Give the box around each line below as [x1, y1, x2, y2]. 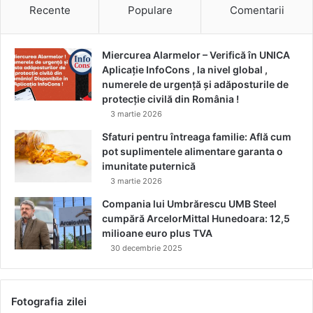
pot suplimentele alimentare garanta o [102, 145, 283, 157]
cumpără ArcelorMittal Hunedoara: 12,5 [102, 212, 290, 224]
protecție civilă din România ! [102, 92, 239, 105]
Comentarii [229, 3, 284, 17]
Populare [127, 3, 173, 17]
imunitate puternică [102, 159, 196, 172]
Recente [29, 3, 71, 17]
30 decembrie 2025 [110, 242, 182, 253]
